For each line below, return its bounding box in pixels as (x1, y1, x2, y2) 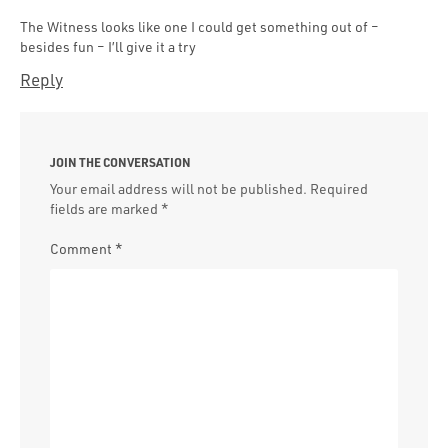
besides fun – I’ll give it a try (20, 37, 196, 55)
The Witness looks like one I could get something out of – (20, 17, 379, 35)
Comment (50, 239, 115, 257)
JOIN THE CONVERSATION (50, 153, 191, 170)
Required (310, 179, 368, 197)
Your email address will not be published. (50, 179, 307, 197)
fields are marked (50, 199, 161, 217)
